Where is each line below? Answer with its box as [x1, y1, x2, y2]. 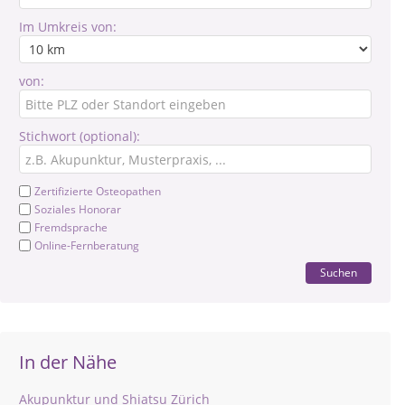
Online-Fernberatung [34, 238, 139, 253]
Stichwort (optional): [19, 127, 140, 145]
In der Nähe [19, 350, 117, 374]
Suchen [320, 265, 357, 280]
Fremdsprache [34, 220, 108, 235]
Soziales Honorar [34, 202, 121, 217]
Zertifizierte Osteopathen [34, 184, 161, 199]
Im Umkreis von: [19, 18, 117, 35]
